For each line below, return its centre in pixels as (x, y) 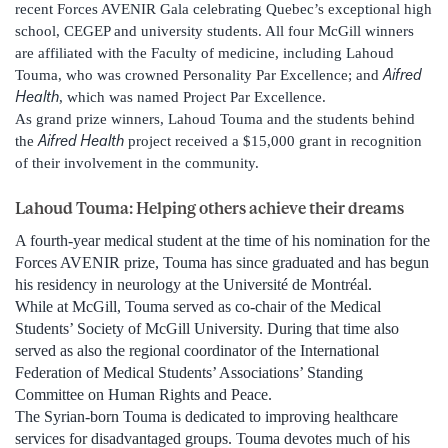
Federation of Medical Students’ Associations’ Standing (189, 373)
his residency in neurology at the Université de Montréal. (193, 285)
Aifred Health (81, 141)
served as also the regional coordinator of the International (197, 351)
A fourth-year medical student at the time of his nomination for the (222, 241)
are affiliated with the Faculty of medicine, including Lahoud (204, 53)
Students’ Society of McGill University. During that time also (207, 329)
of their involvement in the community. (137, 163)
